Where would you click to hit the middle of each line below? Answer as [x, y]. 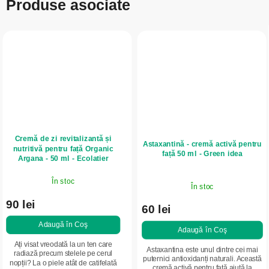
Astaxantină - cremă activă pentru [202, 144]
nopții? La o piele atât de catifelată [63, 263]
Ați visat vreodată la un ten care [63, 245]
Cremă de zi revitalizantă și [63, 139]
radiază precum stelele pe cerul [63, 254]
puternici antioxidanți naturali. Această [202, 259]
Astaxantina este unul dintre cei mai [202, 250]
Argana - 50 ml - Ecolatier [63, 159]
